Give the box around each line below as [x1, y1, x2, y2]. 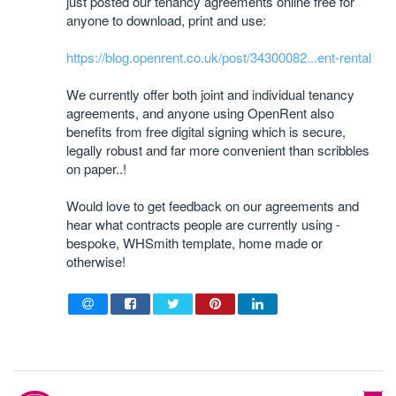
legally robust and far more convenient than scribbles [66, 141, 369, 159]
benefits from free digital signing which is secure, [66, 122, 346, 141]
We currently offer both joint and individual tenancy [66, 85, 354, 103]
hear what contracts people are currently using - [66, 215, 340, 233]
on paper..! [66, 159, 126, 178]
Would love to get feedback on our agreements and [66, 196, 359, 215]
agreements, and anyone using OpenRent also [66, 103, 334, 122]
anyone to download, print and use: [66, 11, 266, 29]
